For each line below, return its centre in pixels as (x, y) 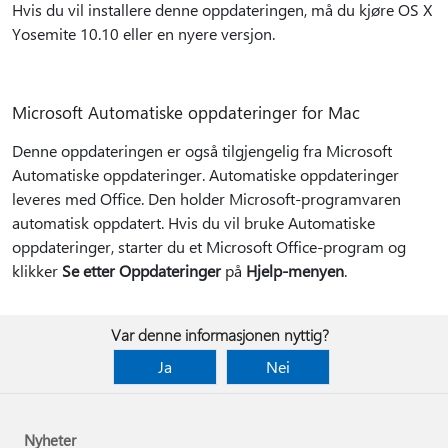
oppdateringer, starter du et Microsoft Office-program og (209, 246)
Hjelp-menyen (295, 270)
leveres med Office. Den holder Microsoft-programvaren (206, 198)
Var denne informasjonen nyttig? (220, 334)
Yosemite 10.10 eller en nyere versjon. (143, 33)
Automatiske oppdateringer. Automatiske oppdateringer (205, 174)
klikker (37, 270)
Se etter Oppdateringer (141, 270)
